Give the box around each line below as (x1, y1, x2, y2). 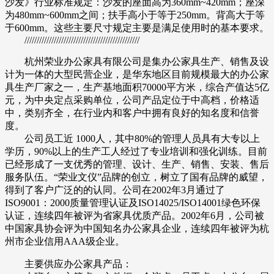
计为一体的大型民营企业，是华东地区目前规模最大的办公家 (5, 68, 269, 80)
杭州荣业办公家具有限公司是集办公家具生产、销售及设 (5, 56, 269, 67)
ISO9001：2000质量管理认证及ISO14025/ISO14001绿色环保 (5, 197, 261, 208)
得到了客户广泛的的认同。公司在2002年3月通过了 (5, 184, 225, 195)
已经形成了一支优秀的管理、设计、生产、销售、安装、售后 (5, 158, 269, 169)
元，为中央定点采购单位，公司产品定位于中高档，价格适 (5, 94, 259, 105)
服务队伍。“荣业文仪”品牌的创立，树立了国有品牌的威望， (5, 171, 268, 182)
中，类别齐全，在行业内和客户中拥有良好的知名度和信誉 (5, 107, 259, 118)
